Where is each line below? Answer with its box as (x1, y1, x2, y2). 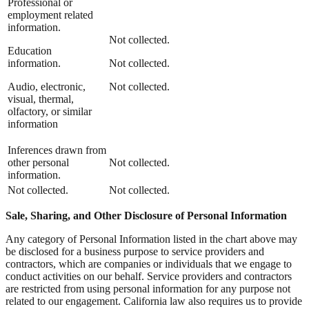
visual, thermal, (8, 92, 74, 105)
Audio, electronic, (8, 80, 86, 92)
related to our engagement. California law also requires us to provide (6, 295, 302, 307)
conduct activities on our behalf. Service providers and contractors (6, 270, 292, 282)
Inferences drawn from (8, 143, 106, 156)
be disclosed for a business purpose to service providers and (6, 245, 264, 257)
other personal (8, 156, 69, 168)
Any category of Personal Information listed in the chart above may (6, 232, 297, 245)
